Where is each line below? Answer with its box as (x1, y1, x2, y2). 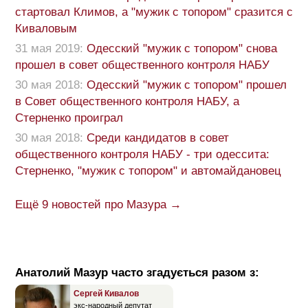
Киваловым (15, 22, 77, 36)
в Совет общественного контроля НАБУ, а (15, 95, 239, 109)
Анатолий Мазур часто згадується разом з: (15, 266, 259, 280)
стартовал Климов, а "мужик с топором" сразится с (15, 5, 293, 19)
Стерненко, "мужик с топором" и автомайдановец (15, 164, 281, 178)
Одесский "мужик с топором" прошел (87, 78, 287, 92)
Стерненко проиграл (15, 111, 123, 125)
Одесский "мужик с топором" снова (87, 42, 277, 56)
